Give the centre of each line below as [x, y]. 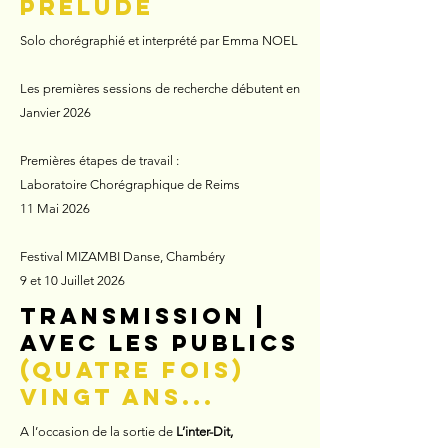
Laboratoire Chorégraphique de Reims [130, 184]
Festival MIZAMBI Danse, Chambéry [122, 256]
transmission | [143, 316]
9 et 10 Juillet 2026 [72, 280]
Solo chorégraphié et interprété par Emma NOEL [159, 40]
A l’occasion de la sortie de [96, 431]
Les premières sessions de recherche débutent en [160, 88]
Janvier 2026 [55, 112]
